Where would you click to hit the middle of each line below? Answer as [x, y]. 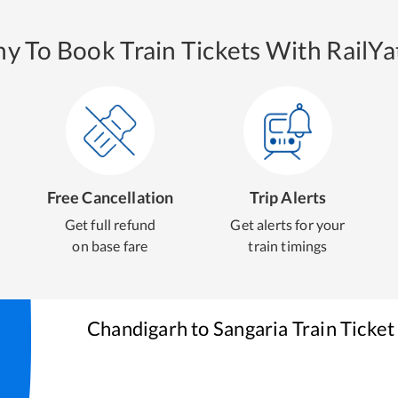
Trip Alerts [288, 197]
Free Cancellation [110, 197]
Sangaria [251, 328]
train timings [288, 246]
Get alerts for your [288, 224]
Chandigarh [138, 328]
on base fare [110, 246]
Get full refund [110, 224]
